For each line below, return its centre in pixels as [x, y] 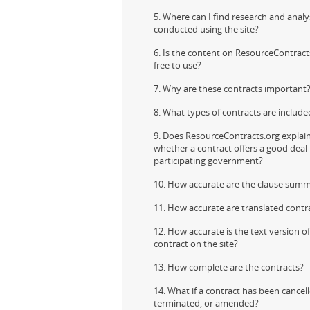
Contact [40, 36]
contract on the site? [196, 244]
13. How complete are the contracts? [229, 267]
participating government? [208, 161]
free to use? [177, 65]
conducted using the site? [206, 29]
